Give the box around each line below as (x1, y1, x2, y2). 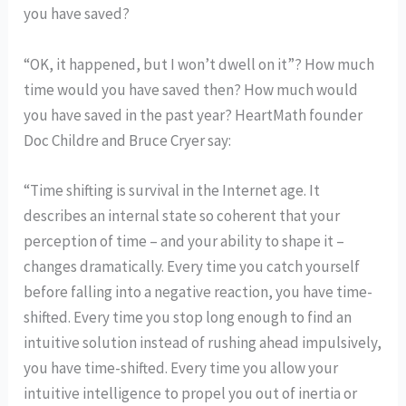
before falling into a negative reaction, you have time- (24, 281, 373, 302)
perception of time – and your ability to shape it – (24, 230, 345, 251)
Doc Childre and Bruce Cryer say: (24, 130, 232, 150)
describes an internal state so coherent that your (24, 205, 341, 226)
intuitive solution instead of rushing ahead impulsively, (24, 332, 382, 353)
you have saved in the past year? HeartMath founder (24, 104, 363, 125)
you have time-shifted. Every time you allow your (24, 357, 339, 378)
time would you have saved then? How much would (24, 79, 359, 100)
